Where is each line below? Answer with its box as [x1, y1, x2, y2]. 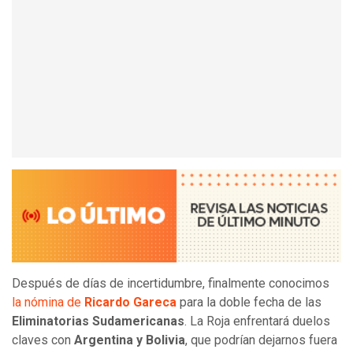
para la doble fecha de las [176, 295, 321, 310]
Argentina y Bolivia [74, 333, 185, 348]
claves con [12, 333, 74, 348]
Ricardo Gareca [84, 295, 176, 310]
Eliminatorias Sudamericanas [12, 314, 184, 329]
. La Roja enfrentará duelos [184, 314, 330, 329]
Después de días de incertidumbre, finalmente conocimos [12, 276, 329, 292]
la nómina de [12, 295, 84, 310]
